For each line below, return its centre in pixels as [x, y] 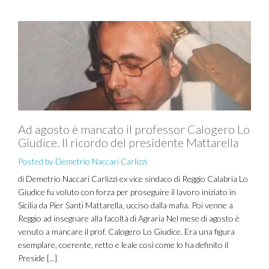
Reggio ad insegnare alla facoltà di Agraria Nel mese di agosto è [129, 218]
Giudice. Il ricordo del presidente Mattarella [128, 142]
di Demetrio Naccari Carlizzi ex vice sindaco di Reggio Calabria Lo [133, 179]
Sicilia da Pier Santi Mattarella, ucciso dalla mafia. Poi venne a [125, 205]
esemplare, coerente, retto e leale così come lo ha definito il [123, 245]
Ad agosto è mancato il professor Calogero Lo [134, 129]
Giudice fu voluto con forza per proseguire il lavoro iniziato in [127, 192]
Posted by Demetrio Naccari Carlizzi [83, 161]
